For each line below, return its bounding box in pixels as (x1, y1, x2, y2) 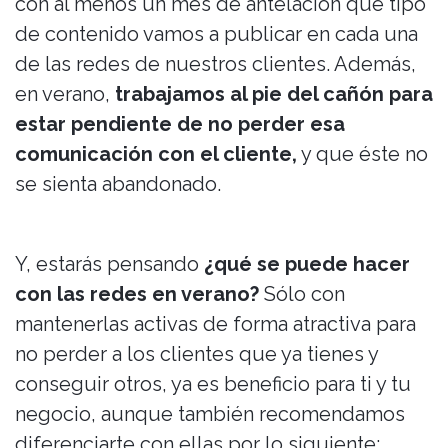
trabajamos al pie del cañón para (115, 82, 433, 106)
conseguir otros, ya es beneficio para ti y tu (15, 372, 411, 396)
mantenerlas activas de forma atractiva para (15, 312, 416, 336)
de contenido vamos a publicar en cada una (15, 22, 418, 46)
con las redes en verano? (15, 282, 264, 306)
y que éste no (297, 142, 428, 166)
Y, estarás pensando (15, 252, 204, 276)
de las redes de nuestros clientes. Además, (15, 52, 416, 76)
